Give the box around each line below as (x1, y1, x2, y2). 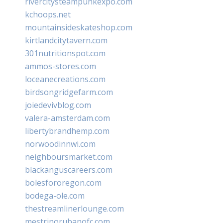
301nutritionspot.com (25, 47, 106, 59)
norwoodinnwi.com (25, 138, 96, 149)
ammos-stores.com (25, 60, 96, 72)
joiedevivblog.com (25, 99, 91, 111)
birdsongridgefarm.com (25, 86, 113, 98)
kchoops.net (25, 8, 71, 20)
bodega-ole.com (25, 190, 85, 201)
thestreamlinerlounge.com (25, 203, 124, 214)
